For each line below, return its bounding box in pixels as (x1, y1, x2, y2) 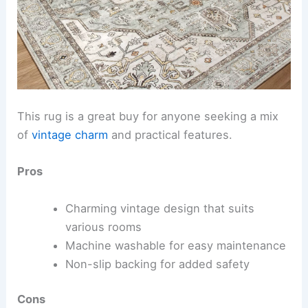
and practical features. (108, 128, 233, 142)
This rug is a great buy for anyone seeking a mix (17, 109, 279, 124)
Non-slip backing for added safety (65, 256, 250, 271)
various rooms (65, 219, 142, 234)
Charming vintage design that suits (65, 201, 254, 215)
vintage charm (32, 128, 109, 142)
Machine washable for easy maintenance (65, 238, 286, 252)
